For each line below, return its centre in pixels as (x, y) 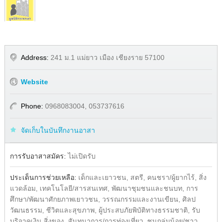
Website (34, 82)
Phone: (33, 106)
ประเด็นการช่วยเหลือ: (44, 177)
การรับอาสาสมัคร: (39, 156)
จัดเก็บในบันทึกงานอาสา (58, 130)
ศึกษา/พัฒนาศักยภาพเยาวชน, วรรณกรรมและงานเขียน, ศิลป (103, 199)
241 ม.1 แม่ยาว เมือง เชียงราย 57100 (107, 57)
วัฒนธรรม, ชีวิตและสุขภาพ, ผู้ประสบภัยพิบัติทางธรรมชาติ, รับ (105, 210)
